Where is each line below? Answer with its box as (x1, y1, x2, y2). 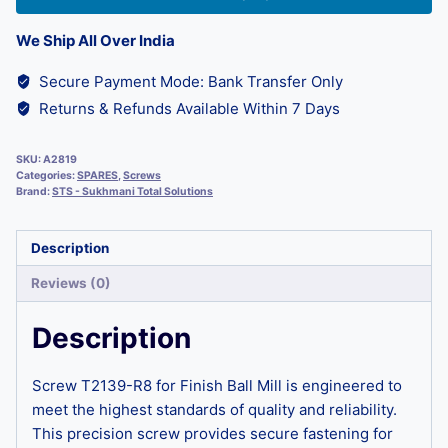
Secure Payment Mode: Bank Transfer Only (34, 71, 343, 91)
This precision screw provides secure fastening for (32, 423, 393, 443)
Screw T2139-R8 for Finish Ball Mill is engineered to (32, 375, 402, 395)
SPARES (77, 168, 118, 182)
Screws (123, 168, 161, 182)
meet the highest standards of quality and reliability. (32, 399, 397, 419)
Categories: (16, 168, 77, 182)
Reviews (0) (30, 275, 111, 291)
